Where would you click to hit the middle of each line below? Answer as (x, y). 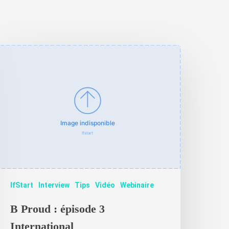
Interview (54, 185)
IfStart (22, 185)
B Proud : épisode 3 (58, 209)
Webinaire (137, 185)
